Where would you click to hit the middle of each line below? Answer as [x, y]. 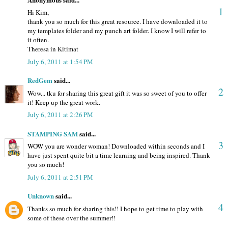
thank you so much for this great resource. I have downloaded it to [118, 22]
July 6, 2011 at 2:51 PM [60, 177]
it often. [38, 40]
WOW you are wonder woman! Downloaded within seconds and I [116, 146]
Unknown [41, 196]
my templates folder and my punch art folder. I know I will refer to [117, 31]
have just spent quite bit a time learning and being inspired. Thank [119, 155]
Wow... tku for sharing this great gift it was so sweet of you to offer [117, 93]
